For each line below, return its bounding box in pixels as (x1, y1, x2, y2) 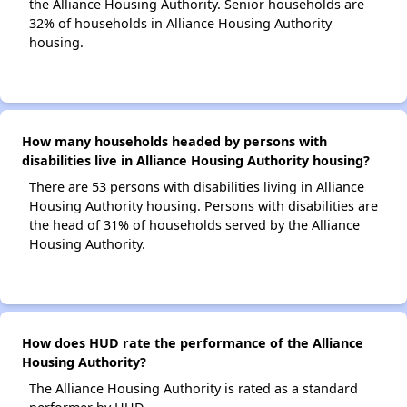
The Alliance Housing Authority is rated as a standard (29, 380, 358, 398)
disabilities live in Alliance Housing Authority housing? (22, 152, 370, 170)
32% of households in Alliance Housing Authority (29, 15, 332, 33)
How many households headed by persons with (22, 133, 327, 151)
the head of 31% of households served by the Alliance (29, 216, 360, 234)
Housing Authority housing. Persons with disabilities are (29, 197, 378, 215)
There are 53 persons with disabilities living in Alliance (29, 178, 364, 196)
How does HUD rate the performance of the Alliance (22, 334, 363, 352)
